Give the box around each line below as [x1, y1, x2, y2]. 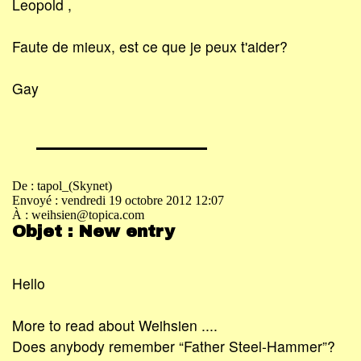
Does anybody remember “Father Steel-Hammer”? [12, 336, 335, 357]
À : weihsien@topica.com [12, 207, 144, 222]
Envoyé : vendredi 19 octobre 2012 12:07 [12, 193, 224, 207]
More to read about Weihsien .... [12, 315, 218, 336]
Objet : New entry [12, 222, 175, 240]
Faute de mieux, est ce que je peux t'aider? [12, 36, 288, 57]
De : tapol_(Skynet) [12, 178, 112, 193]
